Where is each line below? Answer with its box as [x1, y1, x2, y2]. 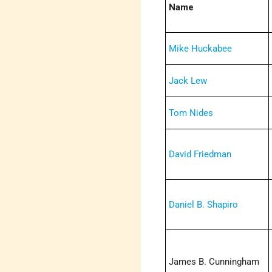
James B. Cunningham [169, 256, 260, 268]
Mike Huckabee [169, 43, 233, 55]
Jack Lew [169, 75, 208, 87]
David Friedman [169, 149, 232, 160]
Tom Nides [169, 107, 214, 119]
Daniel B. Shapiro [169, 199, 239, 211]
